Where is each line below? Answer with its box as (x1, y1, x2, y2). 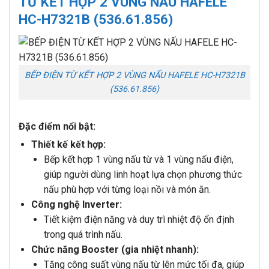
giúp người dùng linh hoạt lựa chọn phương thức (43, 168, 242, 180)
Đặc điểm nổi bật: (19, 120, 95, 132)
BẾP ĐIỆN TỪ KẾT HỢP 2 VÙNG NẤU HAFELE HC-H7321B (24, 70, 245, 81)
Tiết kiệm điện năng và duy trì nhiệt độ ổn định (43, 213, 234, 225)
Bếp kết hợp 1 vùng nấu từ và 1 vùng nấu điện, (43, 153, 234, 165)
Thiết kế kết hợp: (31, 138, 106, 150)
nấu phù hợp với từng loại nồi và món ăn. (43, 183, 211, 195)
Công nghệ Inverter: (31, 198, 122, 210)
